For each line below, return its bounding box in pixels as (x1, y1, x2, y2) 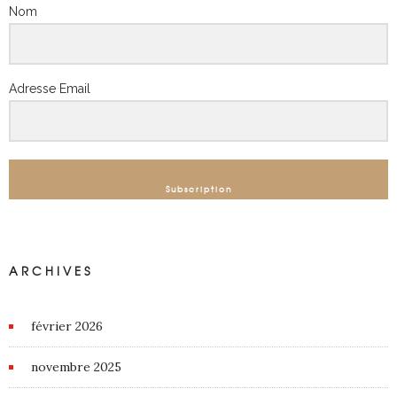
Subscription (165, 183, 232, 195)
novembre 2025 (31, 358, 121, 375)
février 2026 (31, 317, 103, 334)
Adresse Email (9, 82, 90, 96)
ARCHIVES (9, 261, 93, 279)
